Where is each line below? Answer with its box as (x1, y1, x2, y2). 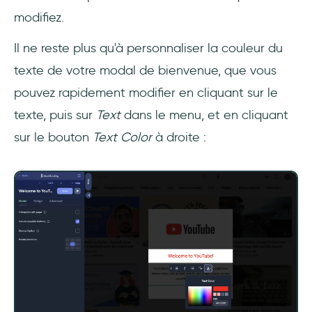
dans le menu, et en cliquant (124, 107, 288, 123)
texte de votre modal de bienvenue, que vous (14, 63, 276, 79)
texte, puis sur (14, 107, 96, 123)
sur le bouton (14, 130, 93, 146)
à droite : (155, 130, 206, 146)
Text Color (93, 130, 155, 146)
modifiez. (14, 10, 64, 26)
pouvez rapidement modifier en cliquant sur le (14, 85, 278, 101)
